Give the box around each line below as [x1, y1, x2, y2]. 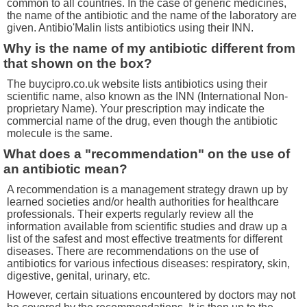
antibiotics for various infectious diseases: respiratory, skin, [7, 257, 290, 269]
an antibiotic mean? [3, 161, 128, 176]
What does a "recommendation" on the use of [3, 146, 291, 161]
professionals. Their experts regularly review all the [7, 208, 254, 220]
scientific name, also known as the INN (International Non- [7, 90, 288, 102]
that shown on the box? [3, 56, 153, 71]
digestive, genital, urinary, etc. [7, 269, 150, 282]
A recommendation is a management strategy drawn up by [7, 183, 288, 195]
